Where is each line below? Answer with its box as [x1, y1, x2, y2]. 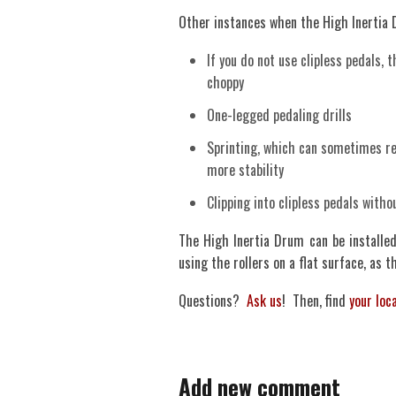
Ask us [247, 290, 282, 311]
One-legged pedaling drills [207, 104, 352, 126]
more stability [207, 159, 284, 180]
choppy [207, 72, 244, 93]
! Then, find [282, 290, 349, 311]
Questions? [179, 290, 247, 311]
